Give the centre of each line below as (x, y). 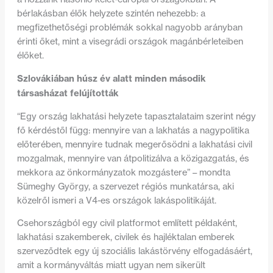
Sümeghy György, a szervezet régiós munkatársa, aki (125, 186)
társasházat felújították (68, 93)
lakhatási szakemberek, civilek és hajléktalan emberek (126, 237)
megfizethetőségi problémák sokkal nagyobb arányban (129, 27)
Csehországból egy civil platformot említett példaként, (127, 223)
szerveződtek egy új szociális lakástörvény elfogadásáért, (134, 251)
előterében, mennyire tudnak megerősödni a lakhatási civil (134, 144)
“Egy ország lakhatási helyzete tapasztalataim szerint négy (136, 116)
